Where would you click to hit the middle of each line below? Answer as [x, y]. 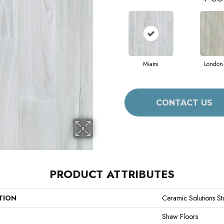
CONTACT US [184, 102]
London [213, 64]
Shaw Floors [180, 216]
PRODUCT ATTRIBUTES [112, 174]
